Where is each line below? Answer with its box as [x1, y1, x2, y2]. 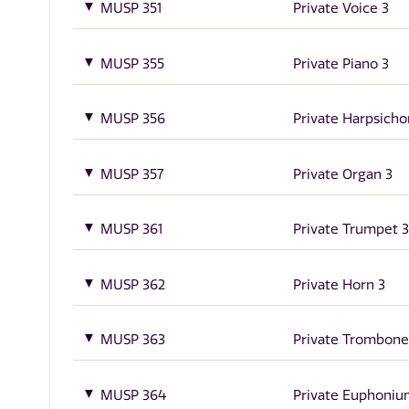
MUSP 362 [100, 276, 166, 293]
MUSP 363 [100, 331, 166, 349]
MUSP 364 [100, 386, 167, 404]
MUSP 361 [100, 221, 163, 238]
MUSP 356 [100, 110, 166, 128]
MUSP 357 [100, 165, 164, 183]
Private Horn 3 [292, 276, 385, 293]
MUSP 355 [100, 55, 165, 72]
